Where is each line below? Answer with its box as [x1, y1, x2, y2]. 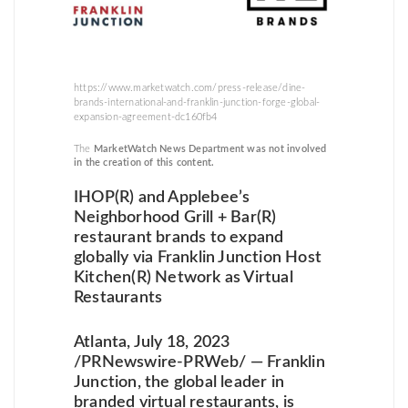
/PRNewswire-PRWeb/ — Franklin [74, 353, 325, 371]
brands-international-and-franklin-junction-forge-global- [74, 97, 321, 107]
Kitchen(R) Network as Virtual [74, 269, 293, 286]
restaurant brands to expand [74, 229, 284, 246]
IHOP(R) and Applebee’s [74, 189, 250, 206]
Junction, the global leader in [74, 373, 284, 391]
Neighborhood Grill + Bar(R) [74, 209, 277, 226]
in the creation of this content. [74, 157, 215, 168]
